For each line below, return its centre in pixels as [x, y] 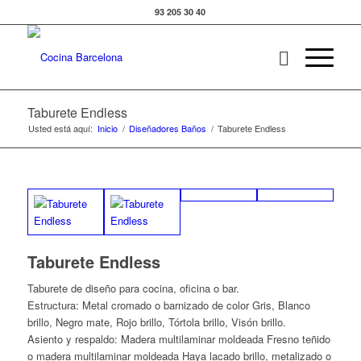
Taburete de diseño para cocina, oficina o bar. [133, 288]
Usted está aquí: [60, 128]
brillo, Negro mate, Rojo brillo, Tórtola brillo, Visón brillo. [156, 322]
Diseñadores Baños [167, 128]
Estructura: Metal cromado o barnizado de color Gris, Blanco [168, 305]
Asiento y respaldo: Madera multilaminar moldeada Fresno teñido [178, 339]
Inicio [107, 128]
